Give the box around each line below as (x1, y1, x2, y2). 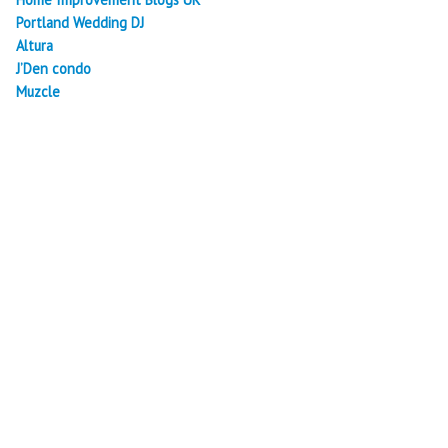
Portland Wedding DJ (15, 12, 144, 32)
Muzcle (15, 81, 60, 101)
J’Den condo (15, 58, 91, 78)
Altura (15, 35, 53, 55)
